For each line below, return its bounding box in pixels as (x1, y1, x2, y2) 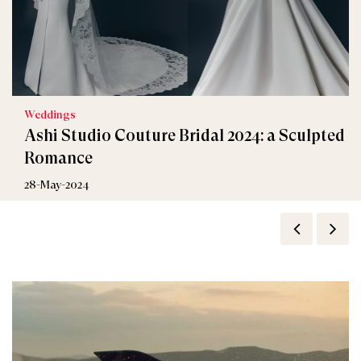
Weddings (24, 108, 76, 121)
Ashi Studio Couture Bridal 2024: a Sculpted (24, 127, 345, 145)
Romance (24, 149, 93, 168)
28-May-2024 (24, 178, 89, 191)
